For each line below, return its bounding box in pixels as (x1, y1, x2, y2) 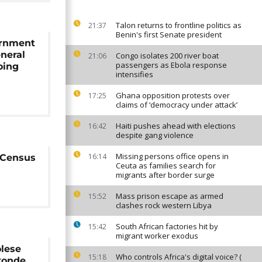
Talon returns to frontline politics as (116, 20, 242, 30)
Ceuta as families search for (116, 160, 216, 171)
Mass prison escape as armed (116, 191, 223, 201)
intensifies (116, 69, 153, 80)
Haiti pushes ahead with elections (116, 120, 236, 131)
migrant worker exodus (116, 230, 198, 241)
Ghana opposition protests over (116, 90, 230, 101)
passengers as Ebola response (116, 60, 227, 70)
